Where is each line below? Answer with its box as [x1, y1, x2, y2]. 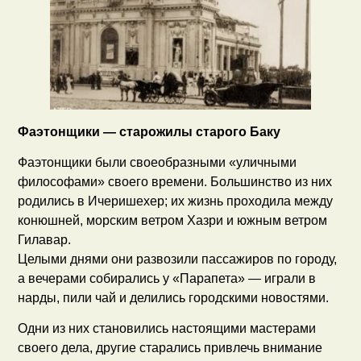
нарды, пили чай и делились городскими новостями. [18, 291, 330, 305]
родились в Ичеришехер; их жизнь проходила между [18, 194, 334, 209]
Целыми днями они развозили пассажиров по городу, [18, 252, 338, 267]
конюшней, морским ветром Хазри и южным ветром [18, 214, 328, 228]
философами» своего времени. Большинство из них [18, 175, 333, 189]
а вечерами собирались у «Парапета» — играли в [18, 272, 317, 286]
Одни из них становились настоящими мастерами [18, 322, 317, 336]
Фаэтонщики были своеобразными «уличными [18, 156, 297, 170]
